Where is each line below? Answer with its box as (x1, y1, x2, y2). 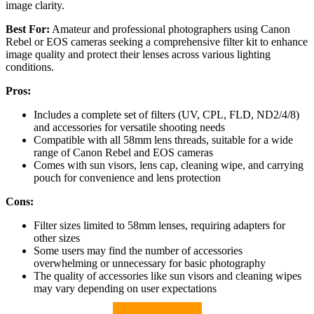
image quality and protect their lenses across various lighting (6, 48, 271, 61)
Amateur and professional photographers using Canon (50, 23, 290, 36)
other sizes (34, 232, 80, 245)
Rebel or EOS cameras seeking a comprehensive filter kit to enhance (6, 36, 308, 48)
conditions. (6, 61, 54, 74)
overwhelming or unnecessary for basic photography (34, 257, 266, 270)
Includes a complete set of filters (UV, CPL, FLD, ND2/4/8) (34, 109, 299, 121)
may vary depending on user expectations (34, 282, 217, 295)
